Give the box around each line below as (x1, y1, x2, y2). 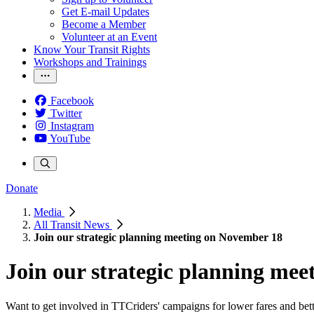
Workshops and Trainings (34, 56, 146, 68)
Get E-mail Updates (62, 6, 149, 18)
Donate (6, 182, 38, 194)
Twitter (50, 107, 82, 119)
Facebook (50, 95, 94, 107)
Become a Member (62, 18, 146, 30)
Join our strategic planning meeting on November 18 (34, 231, 282, 243)
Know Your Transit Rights (34, 43, 150, 55)
